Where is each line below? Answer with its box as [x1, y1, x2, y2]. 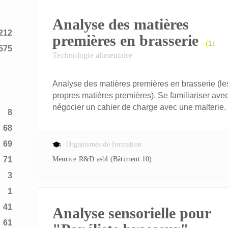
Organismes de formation [66, 140, 142, 148]
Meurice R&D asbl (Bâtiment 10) [59, 155, 152, 163]
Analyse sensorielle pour [52, 205, 211, 221]
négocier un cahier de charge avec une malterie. [52, 103, 226, 111]
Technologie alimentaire [52, 51, 132, 60]
